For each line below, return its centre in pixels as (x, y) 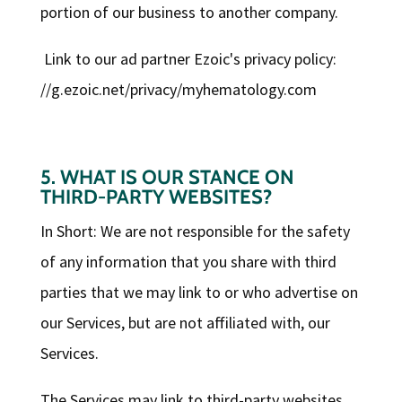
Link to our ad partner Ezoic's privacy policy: (190, 59)
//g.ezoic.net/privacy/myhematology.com (178, 90)
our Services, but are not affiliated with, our (185, 323)
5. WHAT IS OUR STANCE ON (167, 178)
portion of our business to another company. (189, 13)
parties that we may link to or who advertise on (199, 293)
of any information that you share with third (188, 262)
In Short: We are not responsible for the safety (195, 232)
